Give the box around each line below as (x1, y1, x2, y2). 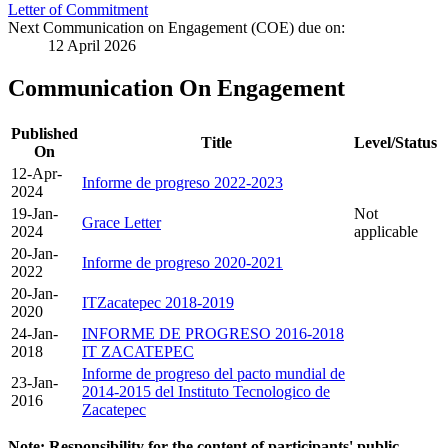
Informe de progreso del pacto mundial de (82, 365, 345, 383)
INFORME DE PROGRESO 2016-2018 (82, 325, 344, 343)
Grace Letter (82, 214, 161, 232)
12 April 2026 (48, 37, 136, 55)
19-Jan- (11, 205, 58, 223)
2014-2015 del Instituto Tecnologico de (82, 383, 330, 401)
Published (11, 125, 78, 143)
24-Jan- (11, 325, 58, 343)
